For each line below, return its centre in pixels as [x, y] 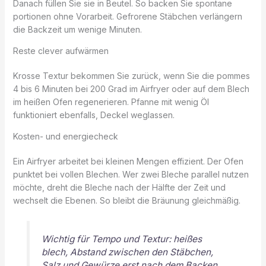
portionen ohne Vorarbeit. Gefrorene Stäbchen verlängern [127, 16]
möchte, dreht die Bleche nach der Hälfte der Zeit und [119, 187]
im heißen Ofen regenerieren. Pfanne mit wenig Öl [111, 102]
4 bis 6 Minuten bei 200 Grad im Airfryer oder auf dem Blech [131, 88]
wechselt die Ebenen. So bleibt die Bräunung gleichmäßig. [126, 200]
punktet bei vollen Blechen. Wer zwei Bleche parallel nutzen [131, 174]
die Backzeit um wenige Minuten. [77, 29]
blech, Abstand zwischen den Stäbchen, [127, 252]
